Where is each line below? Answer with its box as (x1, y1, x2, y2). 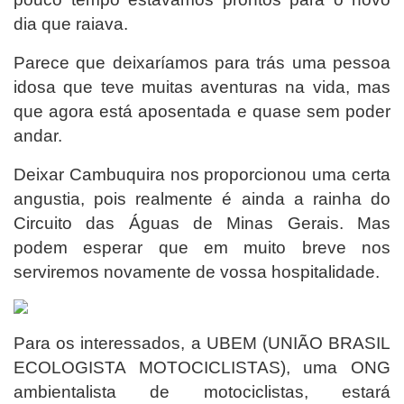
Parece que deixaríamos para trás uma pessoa (14, 52, 390, 72)
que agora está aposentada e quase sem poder (14, 101, 390, 121)
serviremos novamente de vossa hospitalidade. (14, 262, 380, 281)
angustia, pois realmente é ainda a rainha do (14, 188, 390, 208)
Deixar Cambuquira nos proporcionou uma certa (14, 164, 390, 184)
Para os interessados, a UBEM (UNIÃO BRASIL (14, 333, 390, 353)
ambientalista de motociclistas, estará (14, 381, 390, 401)
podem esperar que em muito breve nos (14, 237, 390, 257)
